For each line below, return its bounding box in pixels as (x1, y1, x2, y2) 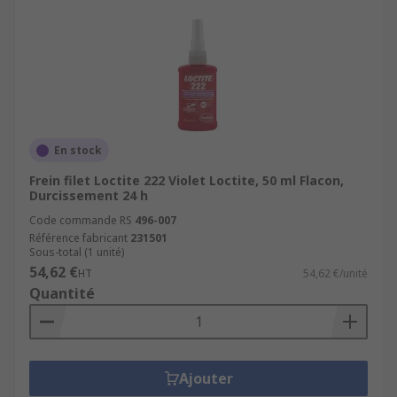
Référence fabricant (29, 230, 128, 245)
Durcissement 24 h (29, 187, 148, 204)
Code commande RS (29, 213, 132, 228)
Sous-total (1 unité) (29, 245, 124, 260)
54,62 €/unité (303, 266, 368, 281)
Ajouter (178, 369, 233, 388)
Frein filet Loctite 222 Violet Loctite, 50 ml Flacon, (29, 172, 344, 189)
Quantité (29, 284, 95, 303)
